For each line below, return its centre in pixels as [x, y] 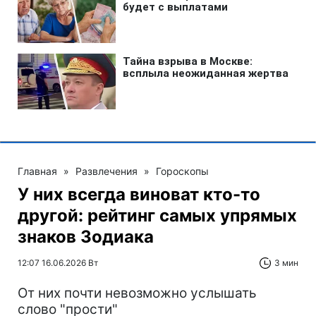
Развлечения [107, 171]
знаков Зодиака [86, 237]
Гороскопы [182, 171]
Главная [37, 171]
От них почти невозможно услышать [137, 293]
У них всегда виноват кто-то [139, 195]
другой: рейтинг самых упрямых [157, 216]
